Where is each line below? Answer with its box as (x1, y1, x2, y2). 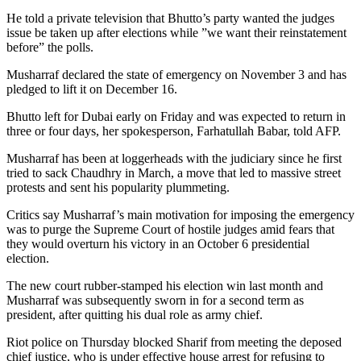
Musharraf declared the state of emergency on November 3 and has (6, 68, 346, 82)
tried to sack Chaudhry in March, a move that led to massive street (6, 166, 341, 180)
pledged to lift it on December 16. (6, 82, 177, 97)
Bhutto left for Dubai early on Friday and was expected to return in (6, 110, 346, 124)
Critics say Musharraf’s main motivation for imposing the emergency (6, 208, 355, 222)
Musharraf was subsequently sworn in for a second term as (6, 293, 304, 308)
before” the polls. (6, 40, 93, 55)
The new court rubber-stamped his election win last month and (6, 279, 323, 293)
